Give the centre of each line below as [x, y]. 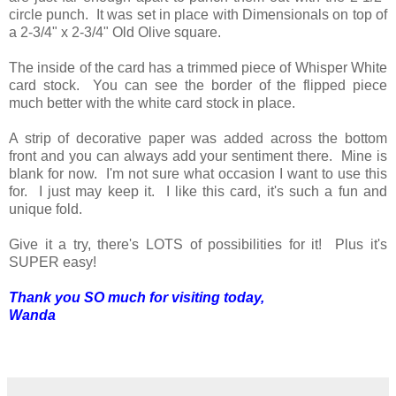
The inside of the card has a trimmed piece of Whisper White [198, 68]
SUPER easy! [53, 263]
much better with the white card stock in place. [156, 103]
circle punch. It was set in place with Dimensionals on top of [198, 15]
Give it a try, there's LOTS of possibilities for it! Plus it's [198, 245]
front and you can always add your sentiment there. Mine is [198, 156]
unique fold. [49, 209]
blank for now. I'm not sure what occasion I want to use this [198, 174]
